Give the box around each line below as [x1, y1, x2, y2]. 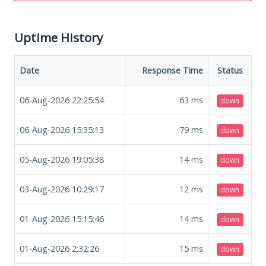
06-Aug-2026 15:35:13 [20, 123, 104, 135]
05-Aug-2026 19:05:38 [20, 153, 104, 165]
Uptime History [14, 28, 103, 46]
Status [217, 64, 243, 76]
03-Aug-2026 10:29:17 [20, 183, 104, 195]
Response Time [142, 64, 203, 76]
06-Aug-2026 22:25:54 [20, 94, 104, 106]
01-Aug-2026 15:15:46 [20, 213, 104, 224]
